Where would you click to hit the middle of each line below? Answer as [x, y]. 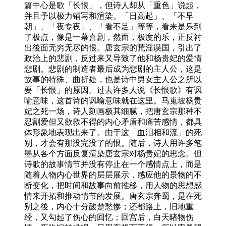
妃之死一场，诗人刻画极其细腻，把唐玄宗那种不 [113, 111]
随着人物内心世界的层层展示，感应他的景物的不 [113, 175]
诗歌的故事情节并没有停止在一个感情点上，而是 [113, 164]
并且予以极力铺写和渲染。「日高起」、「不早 [109, 16]
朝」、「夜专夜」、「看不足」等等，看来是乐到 [113, 26]
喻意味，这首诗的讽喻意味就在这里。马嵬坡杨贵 [113, 100]
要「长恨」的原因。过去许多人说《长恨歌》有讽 [113, 90]
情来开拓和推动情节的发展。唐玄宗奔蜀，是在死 [113, 196]
